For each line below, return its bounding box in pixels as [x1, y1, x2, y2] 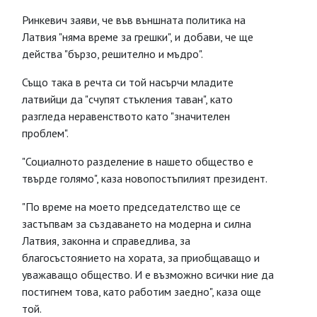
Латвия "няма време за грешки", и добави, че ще [22, 30, 253, 44]
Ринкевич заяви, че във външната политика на [22, 13, 246, 27]
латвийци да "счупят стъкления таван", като [22, 92, 233, 106]
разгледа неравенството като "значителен [22, 109, 230, 123]
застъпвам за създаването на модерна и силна [22, 217, 251, 231]
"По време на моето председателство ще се [22, 200, 241, 214]
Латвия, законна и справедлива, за [22, 234, 190, 248]
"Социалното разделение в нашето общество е [22, 154, 253, 168]
